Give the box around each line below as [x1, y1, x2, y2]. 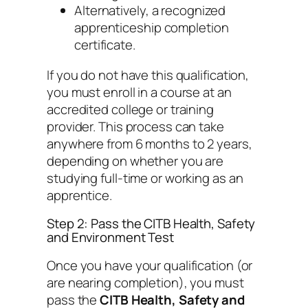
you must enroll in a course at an [47, 82, 232, 101]
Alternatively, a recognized [74, 1, 226, 20]
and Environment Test [47, 228, 174, 247]
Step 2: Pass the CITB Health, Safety [47, 214, 256, 233]
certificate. [74, 36, 135, 54]
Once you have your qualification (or [47, 256, 253, 274]
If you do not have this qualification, [47, 65, 250, 84]
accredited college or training [47, 100, 214, 118]
